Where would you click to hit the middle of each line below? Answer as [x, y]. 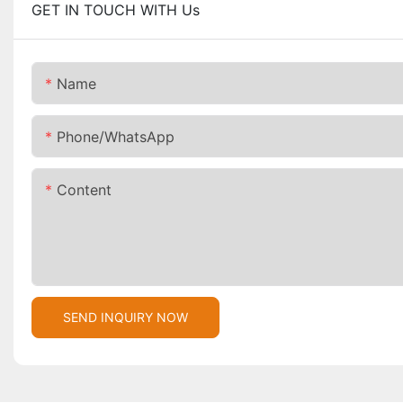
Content [84, 190]
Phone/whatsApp [116, 137]
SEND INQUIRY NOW [125, 318]
